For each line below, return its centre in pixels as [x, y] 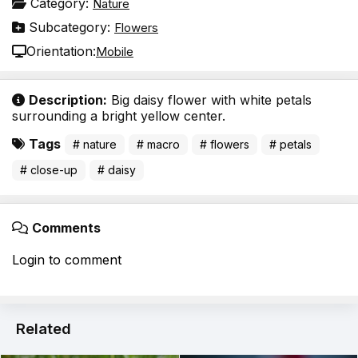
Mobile [115, 51]
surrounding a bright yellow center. [119, 116]
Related [44, 329]
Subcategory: [70, 28]
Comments [66, 228]
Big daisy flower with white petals [209, 100]
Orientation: [61, 52]
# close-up [49, 170]
